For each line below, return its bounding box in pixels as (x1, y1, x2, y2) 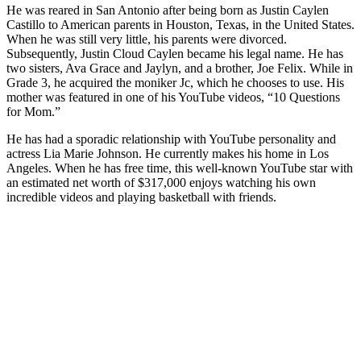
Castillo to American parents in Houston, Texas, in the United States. (6, 18, 355, 32)
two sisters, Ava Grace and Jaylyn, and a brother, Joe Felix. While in (6, 61, 353, 76)
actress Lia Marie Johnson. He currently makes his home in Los (6, 147, 329, 161)
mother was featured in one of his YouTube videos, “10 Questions (6, 90, 340, 105)
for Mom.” (6, 105, 60, 119)
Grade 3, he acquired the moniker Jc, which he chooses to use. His (6, 76, 344, 90)
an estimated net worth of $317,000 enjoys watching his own (6, 176, 316, 190)
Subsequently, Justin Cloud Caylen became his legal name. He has (6, 47, 343, 61)
